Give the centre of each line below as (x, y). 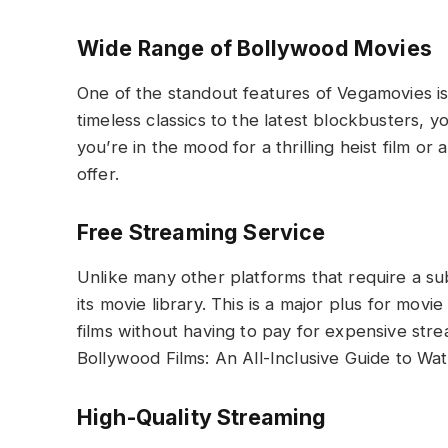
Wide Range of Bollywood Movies (254, 47)
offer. (97, 173)
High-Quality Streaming (201, 417)
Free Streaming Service (201, 232)
